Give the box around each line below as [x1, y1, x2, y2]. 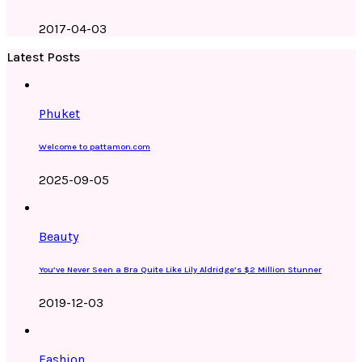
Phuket [39, 105, 80, 121]
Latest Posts [6, 48, 80, 65]
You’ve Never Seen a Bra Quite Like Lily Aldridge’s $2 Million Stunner [39, 263, 322, 275]
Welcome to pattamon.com [39, 141, 150, 152]
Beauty [39, 228, 78, 244]
